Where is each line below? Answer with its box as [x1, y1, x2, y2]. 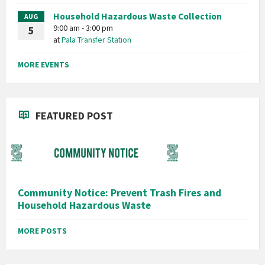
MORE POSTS [18, 225, 67, 236]
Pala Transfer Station [62, 34, 131, 45]
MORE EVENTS [18, 59, 69, 70]
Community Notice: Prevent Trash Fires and [18, 186, 221, 199]
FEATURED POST [35, 109, 113, 122]
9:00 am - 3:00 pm [53, 22, 113, 33]
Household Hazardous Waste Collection [53, 11, 222, 22]
